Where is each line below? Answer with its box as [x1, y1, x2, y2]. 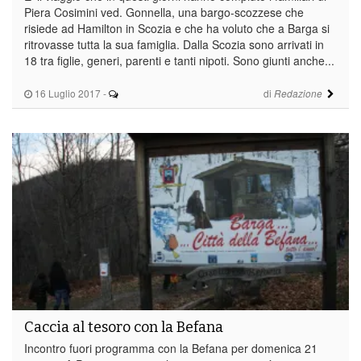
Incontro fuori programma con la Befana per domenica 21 [24, 339, 317, 356]
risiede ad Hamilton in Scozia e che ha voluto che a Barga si [24, 19, 330, 36]
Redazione [273, 86, 322, 100]
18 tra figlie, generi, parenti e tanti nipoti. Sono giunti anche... [24, 52, 334, 68]
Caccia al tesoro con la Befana [24, 317, 223, 336]
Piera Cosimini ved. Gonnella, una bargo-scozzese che [24, 3, 304, 20]
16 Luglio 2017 [32, 85, 101, 100]
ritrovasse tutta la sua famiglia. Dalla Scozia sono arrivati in [24, 35, 324, 52]
